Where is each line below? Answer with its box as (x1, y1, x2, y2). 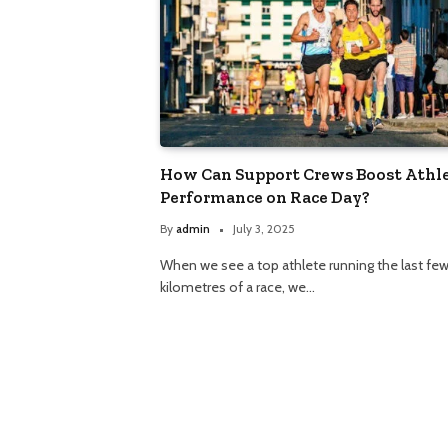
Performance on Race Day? (160, 187, 370, 208)
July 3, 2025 (233, 221, 295, 237)
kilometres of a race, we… (160, 278, 315, 297)
